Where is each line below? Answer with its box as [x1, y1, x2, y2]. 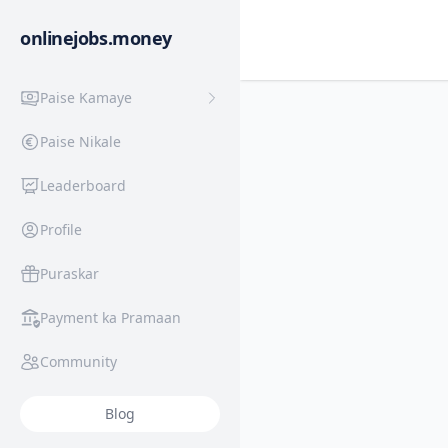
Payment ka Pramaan [40, 308, 181, 327]
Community [40, 352, 117, 371]
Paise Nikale [40, 132, 121, 151]
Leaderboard [40, 176, 126, 195]
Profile [40, 220, 82, 239]
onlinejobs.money [20, 26, 172, 50]
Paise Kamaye [40, 88, 132, 107]
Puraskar [40, 264, 99, 283]
